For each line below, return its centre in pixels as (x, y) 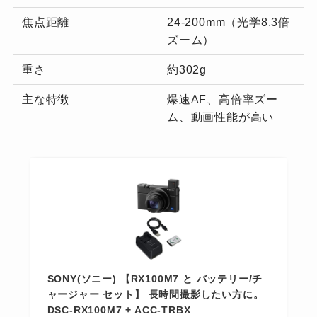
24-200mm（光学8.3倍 (229, 22)
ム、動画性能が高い (221, 117)
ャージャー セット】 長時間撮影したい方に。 (155, 295)
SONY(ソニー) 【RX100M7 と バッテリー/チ (155, 279)
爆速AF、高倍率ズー (223, 99)
